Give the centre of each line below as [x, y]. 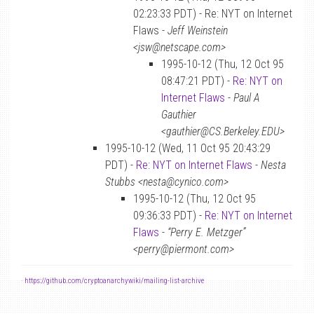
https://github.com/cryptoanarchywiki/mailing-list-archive [114, 281]
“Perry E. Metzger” [206, 232]
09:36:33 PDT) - [169, 216]
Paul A [247, 98]
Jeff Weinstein [198, 30]
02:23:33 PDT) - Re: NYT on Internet [213, 14]
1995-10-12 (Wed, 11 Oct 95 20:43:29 [188, 148]
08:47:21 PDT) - [197, 81]
